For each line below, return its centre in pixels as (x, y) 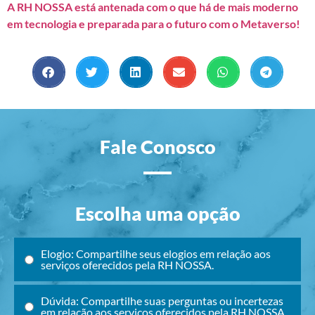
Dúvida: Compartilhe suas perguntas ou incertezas (162, 301)
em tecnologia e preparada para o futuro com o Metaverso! (154, 24)
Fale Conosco (157, 147)
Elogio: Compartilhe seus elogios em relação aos (156, 254)
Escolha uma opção (157, 214)
